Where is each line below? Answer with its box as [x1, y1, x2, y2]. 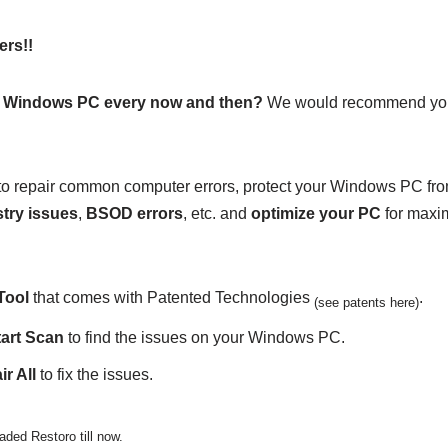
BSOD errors [85, 205, 183, 222]
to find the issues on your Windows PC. [63, 329, 345, 347]
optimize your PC [250, 205, 381, 222]
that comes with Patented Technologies [28, 289, 314, 306]
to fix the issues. [35, 366, 153, 384]
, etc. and [182, 205, 251, 222]
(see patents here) [313, 295, 419, 311]
